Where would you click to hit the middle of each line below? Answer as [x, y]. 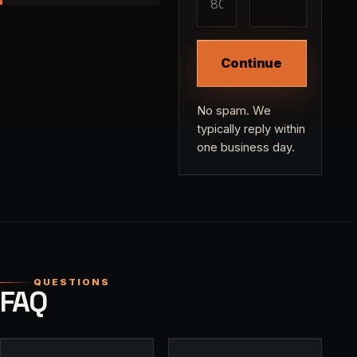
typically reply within [251, 129]
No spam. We [233, 111]
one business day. [245, 148]
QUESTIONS [72, 282]
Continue [251, 63]
